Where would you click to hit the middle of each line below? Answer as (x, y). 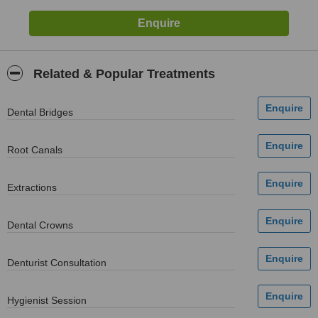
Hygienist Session (47, 300)
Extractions (32, 187)
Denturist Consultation (57, 263)
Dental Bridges (40, 112)
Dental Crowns (40, 225)
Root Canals (35, 150)
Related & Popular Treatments (122, 74)
